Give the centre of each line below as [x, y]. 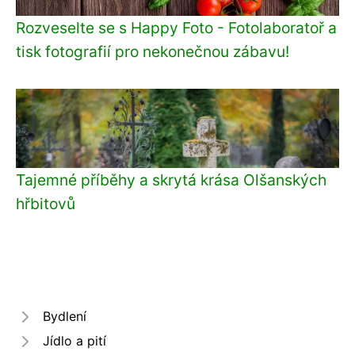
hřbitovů [46, 204]
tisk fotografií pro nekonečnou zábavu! [153, 52]
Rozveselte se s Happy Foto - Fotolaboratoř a [176, 28]
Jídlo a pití [74, 341]
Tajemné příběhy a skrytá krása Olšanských [171, 180]
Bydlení [65, 316]
